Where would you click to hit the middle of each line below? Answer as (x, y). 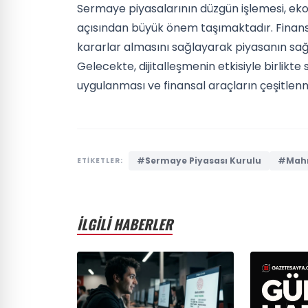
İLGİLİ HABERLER (125, 224)
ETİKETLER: (100, 160)
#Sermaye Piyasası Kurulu (199, 160)
